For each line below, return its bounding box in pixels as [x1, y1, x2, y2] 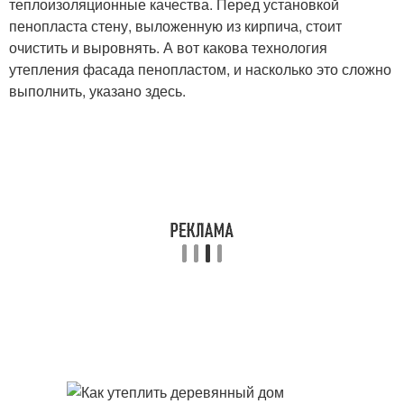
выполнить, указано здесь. [9, 80, 186, 101]
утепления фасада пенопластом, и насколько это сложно [9, 59, 391, 79]
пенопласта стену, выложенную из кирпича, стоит [9, 15, 342, 36]
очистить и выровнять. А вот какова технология [9, 37, 327, 58]
